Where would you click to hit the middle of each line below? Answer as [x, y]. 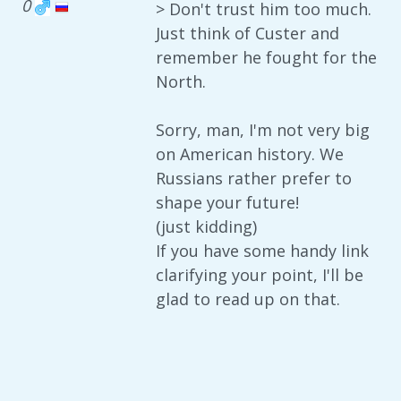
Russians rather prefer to [254, 178]
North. [181, 81]
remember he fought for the [266, 57]
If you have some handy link [262, 251]
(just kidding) [206, 226]
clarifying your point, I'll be [260, 275]
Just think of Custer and [247, 33]
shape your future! [227, 202]
